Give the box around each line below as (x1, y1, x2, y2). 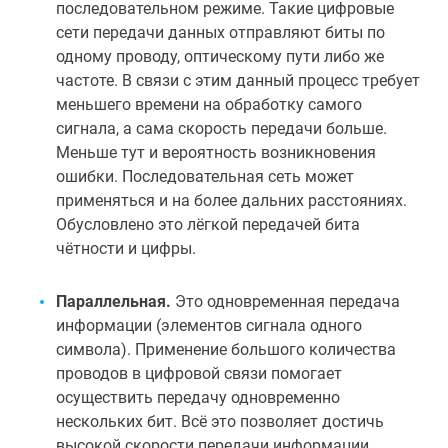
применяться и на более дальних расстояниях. (56, 191, 407, 210)
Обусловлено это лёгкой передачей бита (56, 215, 360, 234)
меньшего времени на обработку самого (56, 95, 362, 114)
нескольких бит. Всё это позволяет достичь (56, 412, 384, 431)
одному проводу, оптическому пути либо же (56, 47, 384, 66)
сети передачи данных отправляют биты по (56, 23, 385, 42)
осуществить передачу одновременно (56, 388, 340, 407)
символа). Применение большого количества (56, 340, 396, 359)
